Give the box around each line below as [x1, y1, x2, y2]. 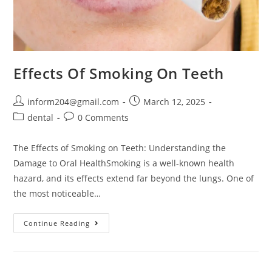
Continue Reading [24, 218, 90, 228]
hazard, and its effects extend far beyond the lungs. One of [13, 172, 254, 184]
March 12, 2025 [143, 95, 206, 107]
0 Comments [78, 111, 129, 123]
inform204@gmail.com [27, 95, 120, 107]
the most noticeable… [13, 187, 101, 199]
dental [27, 111, 54, 123]
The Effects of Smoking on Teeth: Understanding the [13, 141, 226, 154]
